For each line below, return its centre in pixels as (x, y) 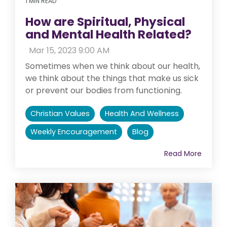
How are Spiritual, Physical (105, 22)
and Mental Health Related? (108, 35)
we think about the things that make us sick (112, 79)
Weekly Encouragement (74, 132)
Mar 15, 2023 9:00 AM (69, 51)
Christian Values (60, 114)
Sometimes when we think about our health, (113, 66)
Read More (183, 154)
